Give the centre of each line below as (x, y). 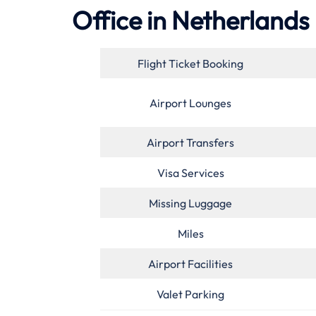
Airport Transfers (190, 143)
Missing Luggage (190, 203)
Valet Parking (190, 294)
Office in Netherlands (190, 20)
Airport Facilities (190, 264)
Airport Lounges (190, 103)
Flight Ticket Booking (190, 64)
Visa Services (190, 173)
